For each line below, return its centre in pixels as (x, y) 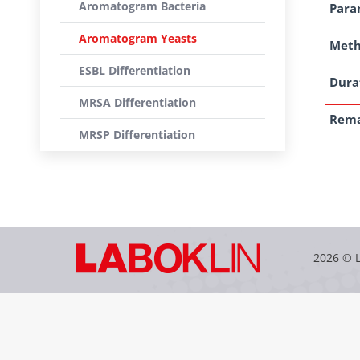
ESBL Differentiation (135, 70)
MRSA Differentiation (137, 102)
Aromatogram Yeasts (138, 38)
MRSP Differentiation (137, 135)
